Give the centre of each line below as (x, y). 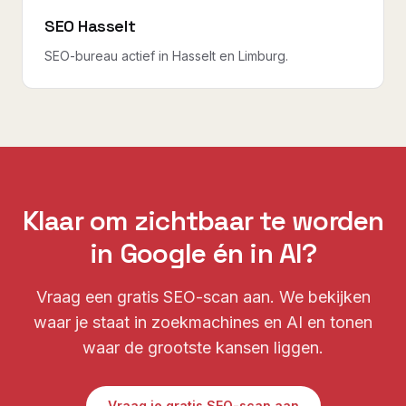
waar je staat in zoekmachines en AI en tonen (203, 322)
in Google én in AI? (203, 253)
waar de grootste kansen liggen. (203, 348)
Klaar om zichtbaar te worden (203, 221)
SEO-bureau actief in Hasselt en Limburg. (166, 56)
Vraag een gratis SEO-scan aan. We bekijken (203, 297)
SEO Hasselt (90, 26)
